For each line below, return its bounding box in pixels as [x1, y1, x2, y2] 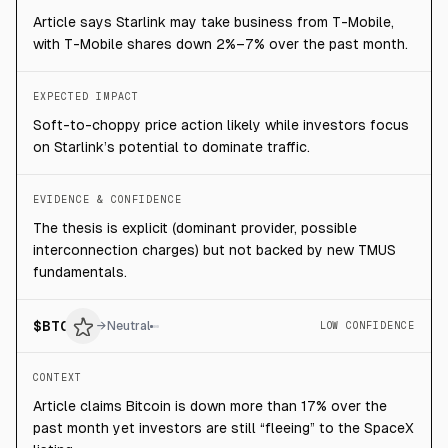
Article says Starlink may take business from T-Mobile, [33, 14, 394, 30]
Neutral [107, 319, 150, 333]
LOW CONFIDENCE [319, 320, 415, 331]
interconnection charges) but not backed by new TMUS [33, 242, 396, 258]
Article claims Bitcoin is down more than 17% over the [33, 398, 387, 414]
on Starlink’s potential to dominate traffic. [33, 139, 310, 155]
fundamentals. [33, 264, 127, 280]
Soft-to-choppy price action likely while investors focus [33, 117, 409, 133]
